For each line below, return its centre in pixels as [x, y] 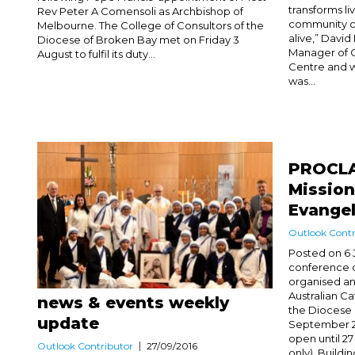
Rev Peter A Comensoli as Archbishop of [140, 11]
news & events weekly [133, 303]
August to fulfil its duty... [96, 53]
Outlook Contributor [85, 346]
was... [302, 80]
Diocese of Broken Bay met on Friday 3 [138, 39]
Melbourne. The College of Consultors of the [151, 25]
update [68, 324]
